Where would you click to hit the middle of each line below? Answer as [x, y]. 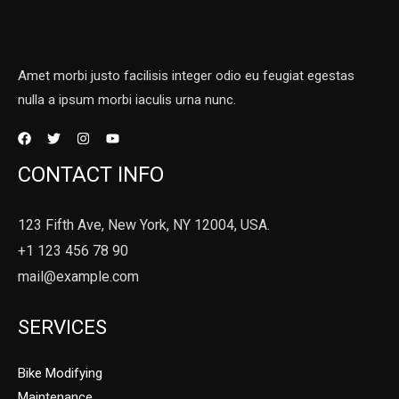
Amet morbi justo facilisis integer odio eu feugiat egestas [186, 76]
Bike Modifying [60, 374]
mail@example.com [78, 277]
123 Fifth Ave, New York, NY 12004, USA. [144, 225]
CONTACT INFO [91, 175]
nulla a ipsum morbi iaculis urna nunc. [127, 100]
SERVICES [62, 327]
